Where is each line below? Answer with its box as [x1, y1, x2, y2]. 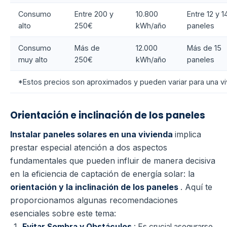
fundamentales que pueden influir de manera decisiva [10, 156, 215, 166]
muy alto [18, 55, 48, 64]
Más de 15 [187, 44, 221, 53]
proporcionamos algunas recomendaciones [10, 195, 178, 206]
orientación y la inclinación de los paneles [10, 182, 180, 193]
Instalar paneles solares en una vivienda [10, 129, 175, 140]
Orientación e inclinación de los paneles [10, 109, 205, 122]
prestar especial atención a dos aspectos [10, 142, 167, 153]
